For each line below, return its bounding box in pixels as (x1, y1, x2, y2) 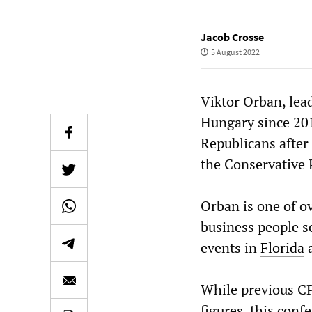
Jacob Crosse (201, 30, 264, 44)
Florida (260, 238, 304, 257)
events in (201, 238, 260, 257)
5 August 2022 (210, 47, 260, 57)
